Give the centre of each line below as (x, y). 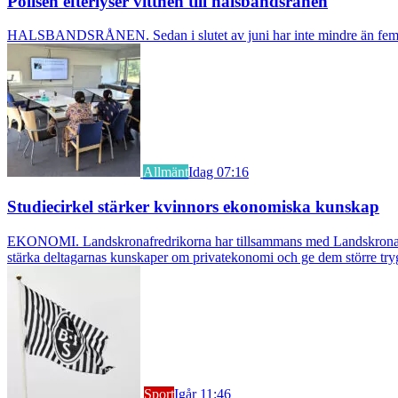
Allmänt (166, 172)
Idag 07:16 (219, 172)
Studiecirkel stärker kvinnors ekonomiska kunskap (193, 207)
